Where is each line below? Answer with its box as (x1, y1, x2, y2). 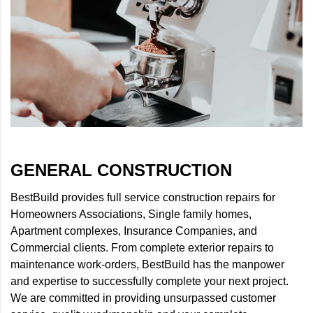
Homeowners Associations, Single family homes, (10, 208, 252, 220)
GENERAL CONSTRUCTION (10, 160, 232, 180)
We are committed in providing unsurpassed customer (10, 291, 276, 304)
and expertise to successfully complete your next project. (10, 275, 289, 287)
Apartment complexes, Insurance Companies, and (10, 224, 257, 237)
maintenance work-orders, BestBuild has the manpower (10, 258, 284, 270)
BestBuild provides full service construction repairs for (10, 191, 275, 203)
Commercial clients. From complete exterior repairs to (10, 241, 274, 254)
